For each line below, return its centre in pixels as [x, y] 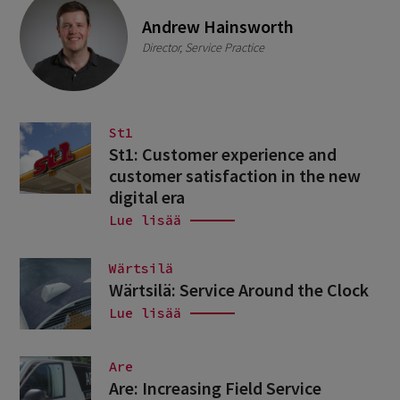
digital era [147, 196]
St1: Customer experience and [223, 154]
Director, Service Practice [204, 48]
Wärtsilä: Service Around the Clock [239, 289]
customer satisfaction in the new [235, 175]
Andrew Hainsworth [218, 27]
